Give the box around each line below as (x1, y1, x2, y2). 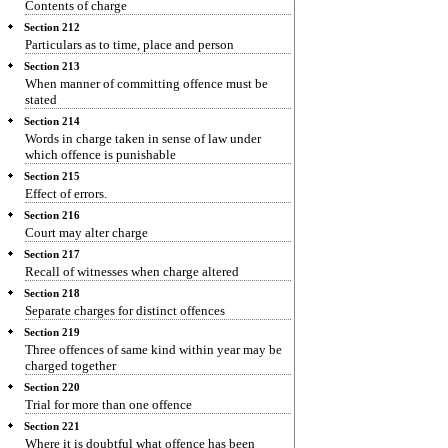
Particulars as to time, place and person (25, 37, 234, 52)
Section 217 (24, 249, 80, 260)
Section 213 (24, 61, 80, 72)
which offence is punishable (25, 147, 176, 162)
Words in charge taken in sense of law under (25, 131, 261, 146)
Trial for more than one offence (25, 397, 192, 412)
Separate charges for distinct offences (25, 303, 225, 318)
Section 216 (24, 210, 80, 221)
